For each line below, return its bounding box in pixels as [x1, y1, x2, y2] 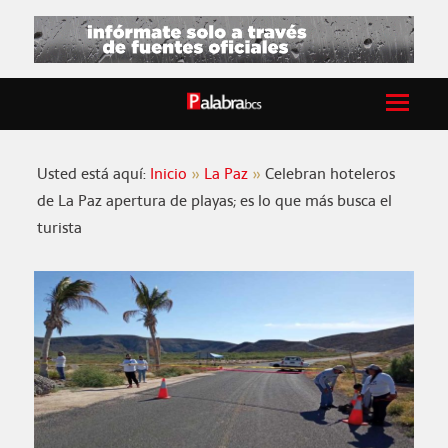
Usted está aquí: [37, 162, 151, 186]
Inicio [150, 162, 188, 186]
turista [37, 216, 83, 240]
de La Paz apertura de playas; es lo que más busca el [37, 189, 393, 213]
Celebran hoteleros [265, 162, 396, 186]
